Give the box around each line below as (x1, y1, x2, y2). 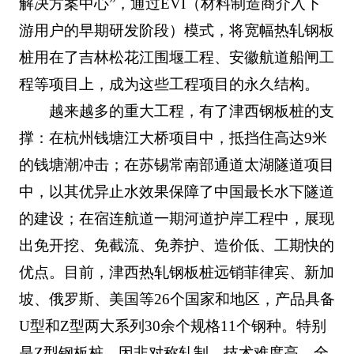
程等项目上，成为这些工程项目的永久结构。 (18, 75, 319, 92)
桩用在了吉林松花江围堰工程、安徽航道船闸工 (18, 48, 334, 66)
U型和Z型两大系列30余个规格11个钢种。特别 (18, 317, 326, 334)
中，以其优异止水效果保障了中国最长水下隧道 (18, 183, 334, 200)
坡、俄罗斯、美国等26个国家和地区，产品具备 (18, 290, 335, 307)
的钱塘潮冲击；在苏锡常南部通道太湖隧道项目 (18, 156, 334, 173)
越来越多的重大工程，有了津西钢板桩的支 (49, 102, 335, 119)
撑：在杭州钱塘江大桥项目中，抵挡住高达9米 (18, 129, 327, 146)
